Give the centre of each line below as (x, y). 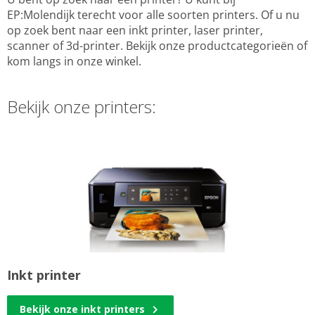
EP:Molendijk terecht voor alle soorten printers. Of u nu (153, 15)
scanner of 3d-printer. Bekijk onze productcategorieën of (157, 46)
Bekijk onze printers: (82, 107)
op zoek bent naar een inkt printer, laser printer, (135, 31)
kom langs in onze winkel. (76, 62)
